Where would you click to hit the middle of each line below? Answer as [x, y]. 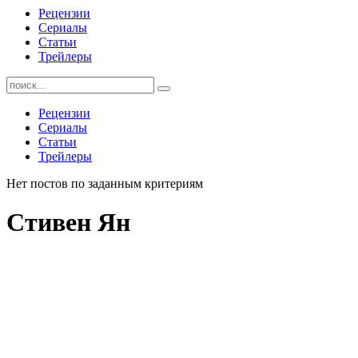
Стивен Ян [68, 223]
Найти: [25, 83]
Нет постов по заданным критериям [105, 183]
